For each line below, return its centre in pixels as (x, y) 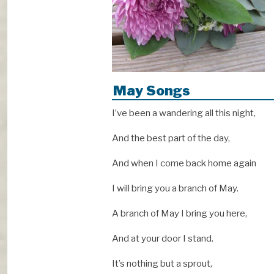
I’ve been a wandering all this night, (184, 113)
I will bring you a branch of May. (175, 189)
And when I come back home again (184, 164)
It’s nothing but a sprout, (162, 264)
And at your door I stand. (163, 239)
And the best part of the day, (171, 139)
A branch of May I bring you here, (180, 214)
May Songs (152, 91)
